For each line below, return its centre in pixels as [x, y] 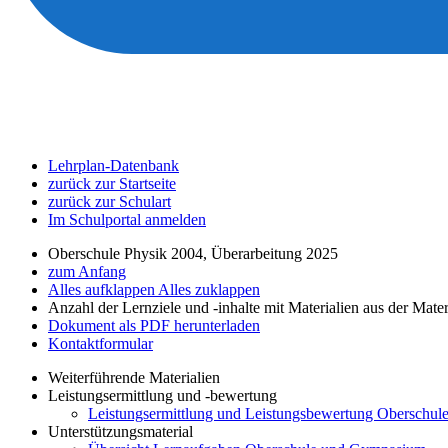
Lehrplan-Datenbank [113, 165]
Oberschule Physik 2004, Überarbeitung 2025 [193, 253]
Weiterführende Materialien [134, 377]
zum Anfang [87, 271]
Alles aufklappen [103, 289]
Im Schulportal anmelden [127, 219]
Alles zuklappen [209, 289]
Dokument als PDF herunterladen [154, 325]
